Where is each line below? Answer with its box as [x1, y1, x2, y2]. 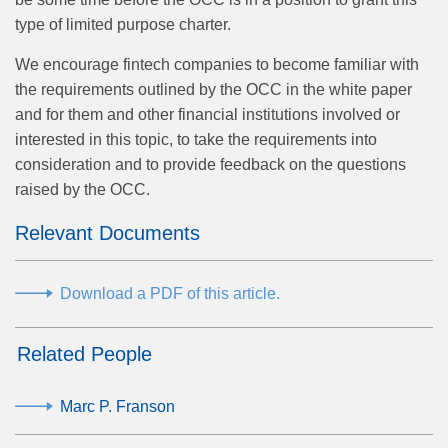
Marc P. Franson [60, 397, 175, 415]
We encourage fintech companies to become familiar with [15, 56, 419, 74]
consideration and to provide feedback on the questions [15, 156, 406, 174]
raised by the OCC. [15, 181, 150, 199]
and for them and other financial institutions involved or [15, 106, 400, 124]
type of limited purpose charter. [15, 16, 235, 34]
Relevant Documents [15, 222, 200, 245]
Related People [17, 342, 152, 365]
